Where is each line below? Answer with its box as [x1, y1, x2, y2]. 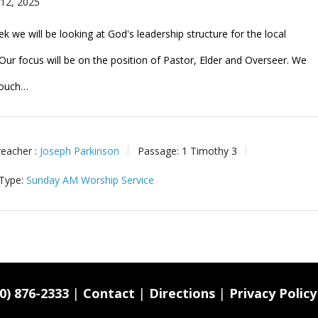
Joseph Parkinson [40, 143, 120, 158]
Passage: [138, 143, 180, 158]
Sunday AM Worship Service [26, 173, 155, 187]
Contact [83, 285, 135, 302]
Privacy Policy [229, 285, 317, 302]
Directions [149, 285, 215, 302]
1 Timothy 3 [182, 143, 238, 158]
